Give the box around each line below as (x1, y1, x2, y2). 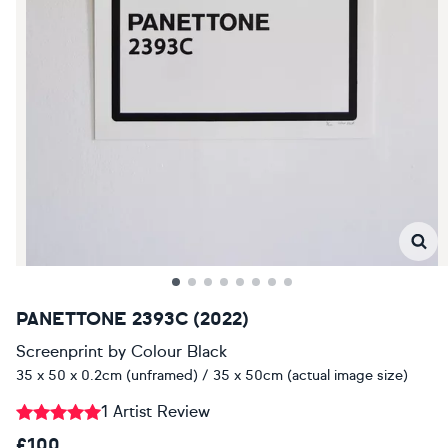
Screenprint (16, 342, 103, 361)
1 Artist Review (101, 402, 210, 421)
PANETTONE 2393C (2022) (16, 308, 249, 330)
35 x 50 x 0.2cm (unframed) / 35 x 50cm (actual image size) (16, 367, 408, 384)
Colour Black (131, 342, 227, 361)
